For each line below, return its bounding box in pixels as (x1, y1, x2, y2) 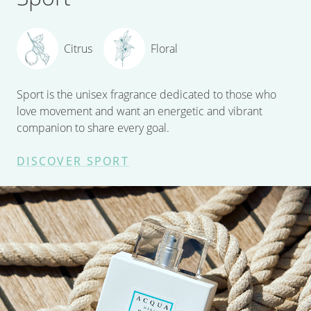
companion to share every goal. (17, 119, 169, 135)
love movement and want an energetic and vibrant (17, 103, 262, 119)
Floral (151, 40, 178, 56)
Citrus (64, 40, 92, 56)
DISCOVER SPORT (17, 153, 129, 169)
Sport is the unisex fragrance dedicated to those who (17, 86, 276, 102)
